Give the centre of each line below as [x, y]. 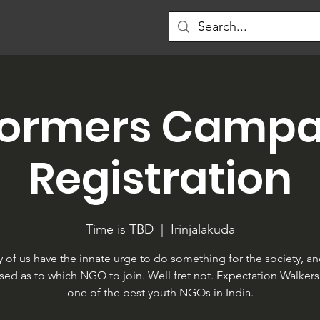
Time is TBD [119, 229]
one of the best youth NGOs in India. [160, 292]
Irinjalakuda [202, 229]
